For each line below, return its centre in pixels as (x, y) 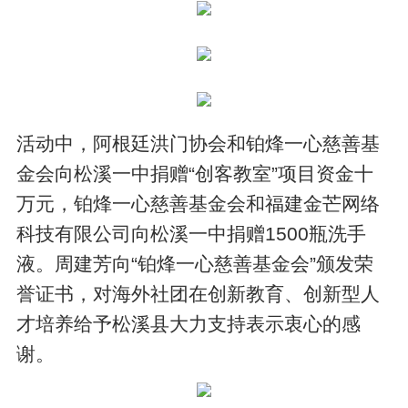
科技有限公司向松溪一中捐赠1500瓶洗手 (192, 233)
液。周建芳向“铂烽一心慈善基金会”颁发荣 (195, 263)
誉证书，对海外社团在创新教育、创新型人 (199, 293)
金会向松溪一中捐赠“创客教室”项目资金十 (195, 173)
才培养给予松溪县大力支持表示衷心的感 (189, 323)
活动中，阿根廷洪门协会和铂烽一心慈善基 (199, 143)
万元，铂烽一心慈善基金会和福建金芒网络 (199, 203)
